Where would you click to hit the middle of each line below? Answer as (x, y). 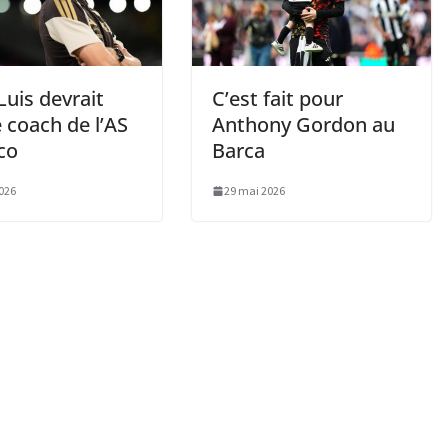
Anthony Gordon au (303, 124)
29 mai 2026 (254, 190)
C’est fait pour (277, 98)
